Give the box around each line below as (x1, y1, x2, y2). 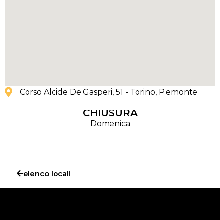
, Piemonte (155, 87, 197, 97)
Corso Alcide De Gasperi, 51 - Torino (20, 87, 155, 97)
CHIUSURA (82, 107, 137, 119)
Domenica (90, 119, 130, 129)
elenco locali (23, 169, 71, 179)
